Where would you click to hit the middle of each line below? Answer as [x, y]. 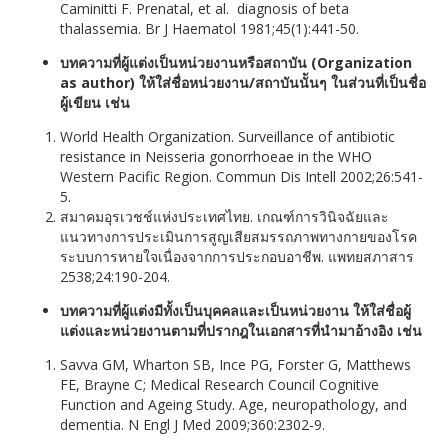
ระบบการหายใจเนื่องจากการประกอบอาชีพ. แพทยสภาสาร [237, 256]
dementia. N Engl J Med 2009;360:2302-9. [192, 424]
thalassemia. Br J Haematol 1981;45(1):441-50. [209, 28]
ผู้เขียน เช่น [95, 102]
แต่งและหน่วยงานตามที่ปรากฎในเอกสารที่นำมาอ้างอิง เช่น [241, 330]
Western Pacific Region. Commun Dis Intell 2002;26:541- [241, 176]
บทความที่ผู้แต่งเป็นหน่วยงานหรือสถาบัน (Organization [236, 62]
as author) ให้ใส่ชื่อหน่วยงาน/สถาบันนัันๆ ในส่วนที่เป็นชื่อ [243, 82]
